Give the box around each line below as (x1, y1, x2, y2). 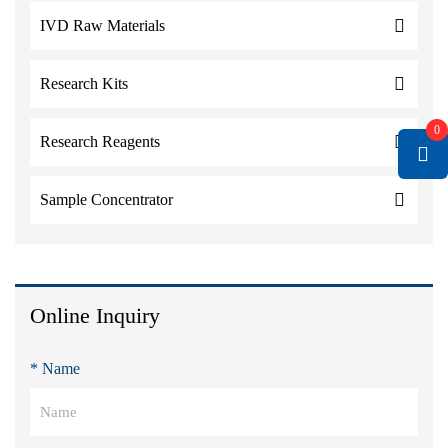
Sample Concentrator (40, 191, 173, 208)
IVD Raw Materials (40, 17, 165, 34)
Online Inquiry (30, 303, 160, 328)
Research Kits (40, 75, 128, 92)
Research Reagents (40, 133, 160, 150)
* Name (30, 360, 80, 377)
